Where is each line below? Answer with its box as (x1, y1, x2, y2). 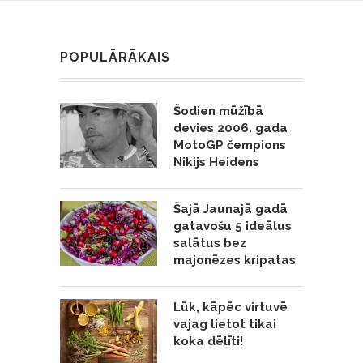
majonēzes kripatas (173, 252, 296, 267)
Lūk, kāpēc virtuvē (173, 299, 288, 314)
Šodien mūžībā (173, 103, 263, 118)
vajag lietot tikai (173, 316, 276, 331)
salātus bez (173, 235, 246, 250)
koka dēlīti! (173, 333, 243, 348)
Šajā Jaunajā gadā (173, 201, 288, 216)
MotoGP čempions (173, 137, 286, 152)
